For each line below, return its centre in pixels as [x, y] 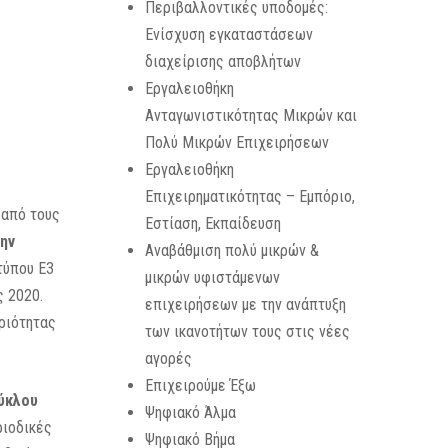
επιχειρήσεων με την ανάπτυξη [245, 304]
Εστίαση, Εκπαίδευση [212, 223]
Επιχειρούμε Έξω [200, 385]
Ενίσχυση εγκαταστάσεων [228, 34]
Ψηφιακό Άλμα [190, 412]
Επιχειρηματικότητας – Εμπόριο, [249, 196]
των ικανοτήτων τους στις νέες [247, 331]
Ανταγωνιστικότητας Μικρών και [250, 115]
